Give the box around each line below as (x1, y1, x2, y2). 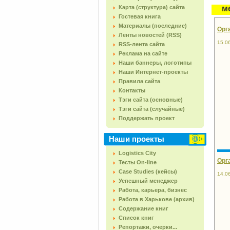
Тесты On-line (119, 159, 157, 165)
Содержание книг (119, 205, 168, 212)
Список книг (119, 215, 154, 221)
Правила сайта (119, 78, 160, 84)
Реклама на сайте (119, 50, 167, 56)
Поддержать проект (119, 115, 175, 121)
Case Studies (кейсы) (119, 168, 177, 175)
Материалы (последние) (119, 23, 187, 29)
